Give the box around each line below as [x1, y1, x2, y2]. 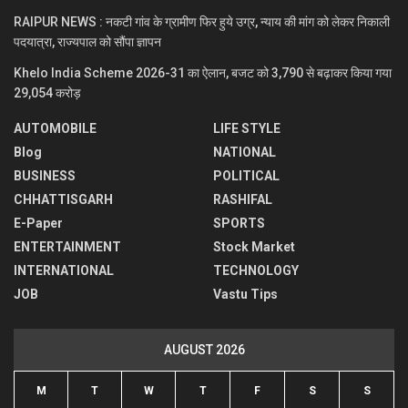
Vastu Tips [213, 287, 278, 302]
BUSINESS [14, 168, 76, 184]
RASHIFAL [213, 192, 272, 208]
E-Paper [14, 216, 63, 231]
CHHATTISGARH [14, 192, 113, 208]
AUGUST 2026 [163, 342, 245, 358]
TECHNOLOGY [213, 263, 299, 279]
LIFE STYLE [213, 121, 280, 137]
